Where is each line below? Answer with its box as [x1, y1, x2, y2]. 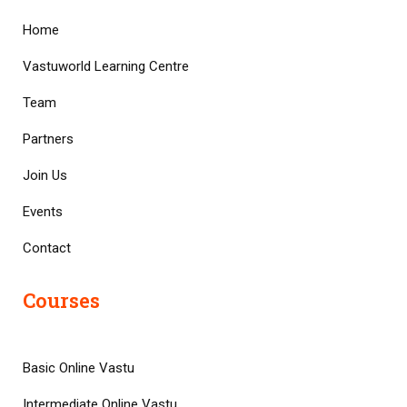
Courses [23, 287, 100, 313]
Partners [23, 131, 74, 147]
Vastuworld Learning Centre [23, 58, 189, 74]
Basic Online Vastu [23, 360, 134, 376]
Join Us [23, 167, 67, 184]
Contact [23, 240, 71, 256]
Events [23, 203, 63, 220]
